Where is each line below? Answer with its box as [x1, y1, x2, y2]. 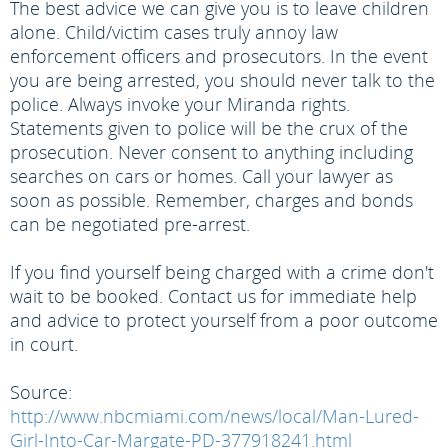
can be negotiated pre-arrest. [10, 212, 250, 236]
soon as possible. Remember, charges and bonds [10, 188, 413, 212]
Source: [10, 380, 72, 404]
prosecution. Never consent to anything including [10, 140, 413, 164]
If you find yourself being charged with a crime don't [10, 260, 434, 284]
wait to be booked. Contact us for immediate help [10, 284, 417, 308]
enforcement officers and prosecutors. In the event [10, 44, 428, 68]
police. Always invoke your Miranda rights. [10, 92, 350, 116]
